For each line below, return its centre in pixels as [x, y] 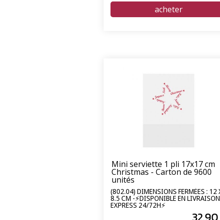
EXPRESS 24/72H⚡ [138, 205]
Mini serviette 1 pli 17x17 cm [163, 164]
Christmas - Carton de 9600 [162, 172]
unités [123, 180]
